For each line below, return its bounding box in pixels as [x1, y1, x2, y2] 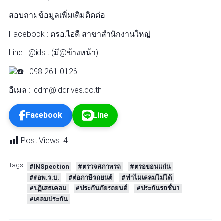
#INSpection [29, 163, 69, 170]
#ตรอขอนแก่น [130, 163, 171, 170]
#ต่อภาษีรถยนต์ [68, 174, 112, 181]
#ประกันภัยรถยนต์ [75, 184, 127, 192]
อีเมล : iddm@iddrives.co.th [9, 85, 102, 95]
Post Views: [21, 136, 61, 145]
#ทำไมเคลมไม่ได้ [121, 174, 172, 181]
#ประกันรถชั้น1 [136, 184, 180, 192]
